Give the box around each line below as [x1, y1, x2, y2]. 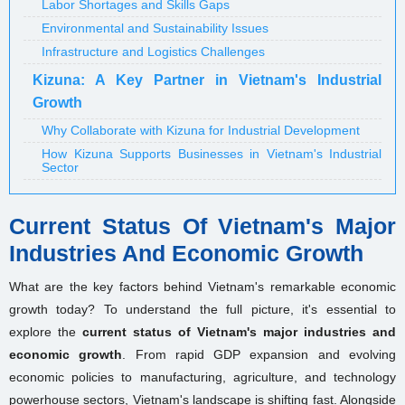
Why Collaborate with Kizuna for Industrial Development [42, 123, 360, 137]
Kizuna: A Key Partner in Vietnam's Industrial [33, 72, 381, 88]
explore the [9, 325, 82, 339]
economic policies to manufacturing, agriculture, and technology [9, 370, 396, 384]
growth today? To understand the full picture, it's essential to [9, 302, 396, 316]
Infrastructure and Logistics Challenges [42, 44, 265, 59]
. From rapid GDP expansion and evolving [122, 347, 397, 362]
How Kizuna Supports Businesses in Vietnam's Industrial [42, 146, 381, 161]
